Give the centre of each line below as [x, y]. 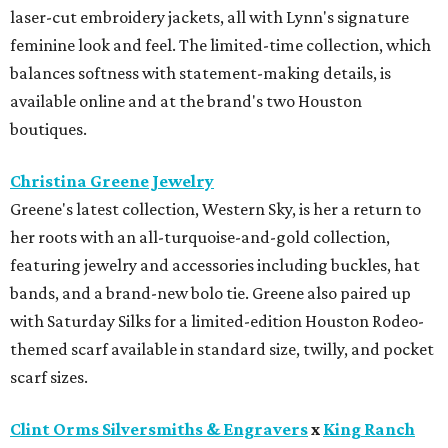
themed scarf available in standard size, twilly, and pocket [222, 348]
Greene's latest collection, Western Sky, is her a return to [215, 208]
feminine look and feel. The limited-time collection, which [220, 44]
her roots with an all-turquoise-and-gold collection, [200, 236]
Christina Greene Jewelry [112, 180]
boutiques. [48, 128]
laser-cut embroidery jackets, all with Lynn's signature [209, 16]
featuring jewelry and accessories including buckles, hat [215, 264]
